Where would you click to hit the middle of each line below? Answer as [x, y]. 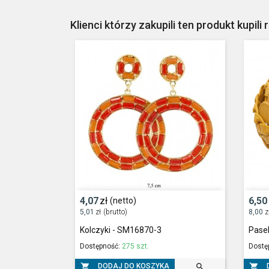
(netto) [123, 201]
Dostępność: [101, 246]
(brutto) [116, 212]
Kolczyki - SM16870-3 [120, 230]
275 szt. [135, 246]
